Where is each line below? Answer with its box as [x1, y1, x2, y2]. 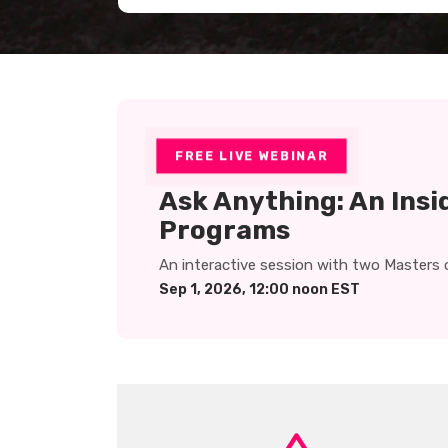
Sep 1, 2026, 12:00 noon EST [159, 280, 360, 298]
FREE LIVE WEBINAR [174, 148, 329, 163]
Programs [159, 214, 290, 246]
